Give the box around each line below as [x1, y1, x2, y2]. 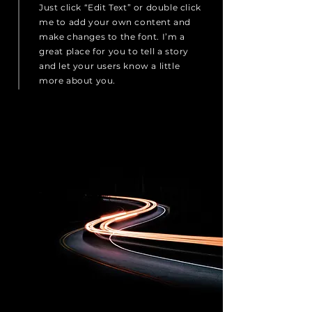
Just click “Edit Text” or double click [39, 2, 201, 13]
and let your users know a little [39, 61, 180, 71]
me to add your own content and [39, 17, 192, 27]
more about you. [39, 75, 116, 86]
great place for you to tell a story [39, 46, 189, 56]
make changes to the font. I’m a [39, 31, 185, 42]
